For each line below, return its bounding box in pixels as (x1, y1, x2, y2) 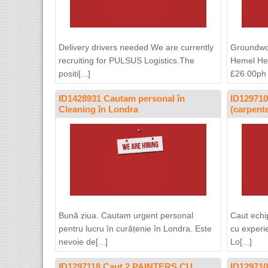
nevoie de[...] (59, 237, 108, 246)
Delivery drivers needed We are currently (59, 42, 214, 52)
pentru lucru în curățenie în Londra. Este (59, 224, 212, 233)
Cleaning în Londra (59, 104, 138, 114)
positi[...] (59, 69, 90, 78)
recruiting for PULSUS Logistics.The (59, 56, 194, 65)
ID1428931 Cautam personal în (59, 93, 185, 103)
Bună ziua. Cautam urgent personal (59, 211, 193, 220)
